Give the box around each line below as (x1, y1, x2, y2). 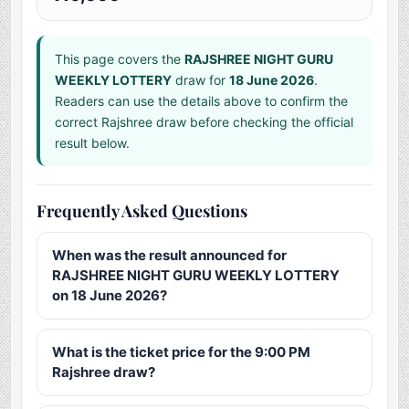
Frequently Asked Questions (37, 200, 248, 223)
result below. (55, 135, 131, 152)
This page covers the (55, 51, 185, 68)
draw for (172, 72, 230, 89)
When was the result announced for (52, 246, 288, 265)
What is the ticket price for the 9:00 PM (52, 343, 311, 362)
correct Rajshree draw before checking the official (55, 114, 354, 131)
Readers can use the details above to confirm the (55, 93, 349, 110)
